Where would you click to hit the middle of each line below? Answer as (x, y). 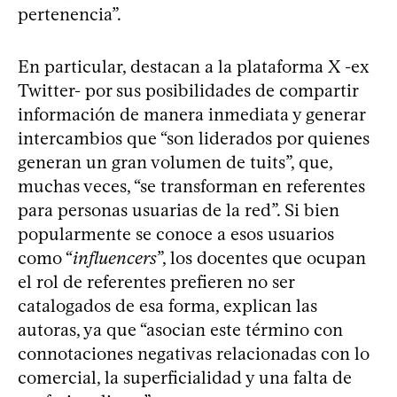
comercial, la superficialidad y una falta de (185, 377)
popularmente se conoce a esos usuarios (176, 234)
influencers (115, 257)
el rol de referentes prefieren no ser (156, 281)
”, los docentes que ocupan (261, 257)
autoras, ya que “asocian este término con (180, 329)
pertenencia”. (70, 14)
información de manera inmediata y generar (191, 114)
